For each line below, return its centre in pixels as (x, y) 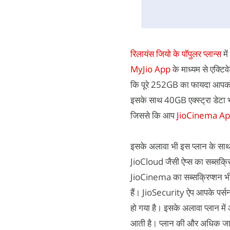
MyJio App (150, 69)
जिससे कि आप (154, 115)
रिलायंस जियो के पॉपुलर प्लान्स (177, 53)
